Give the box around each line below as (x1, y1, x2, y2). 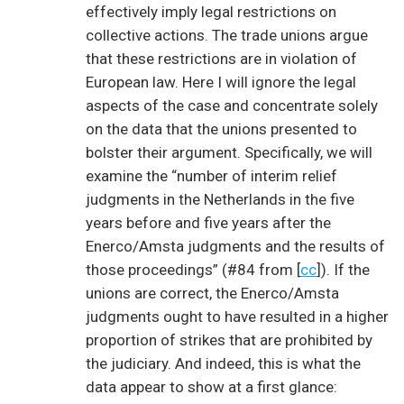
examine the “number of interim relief (86, 167, 337, 186)
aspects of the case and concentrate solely (86, 96, 378, 115)
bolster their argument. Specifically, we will (86, 143, 372, 162)
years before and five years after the (86, 214, 331, 233)
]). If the (317, 261, 370, 280)
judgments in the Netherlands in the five (86, 190, 354, 209)
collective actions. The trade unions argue (86, 26, 368, 45)
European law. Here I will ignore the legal (86, 73, 356, 92)
